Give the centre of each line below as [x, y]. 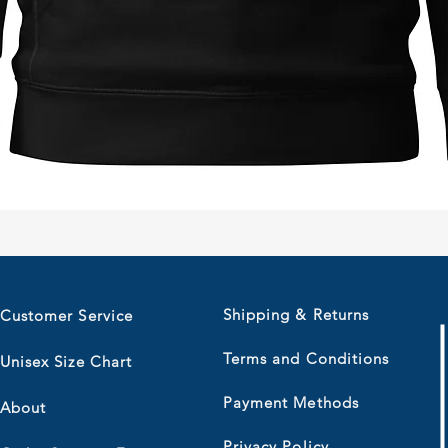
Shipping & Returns [296, 314]
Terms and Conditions [306, 358]
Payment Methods [291, 402]
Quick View [219, 235]
